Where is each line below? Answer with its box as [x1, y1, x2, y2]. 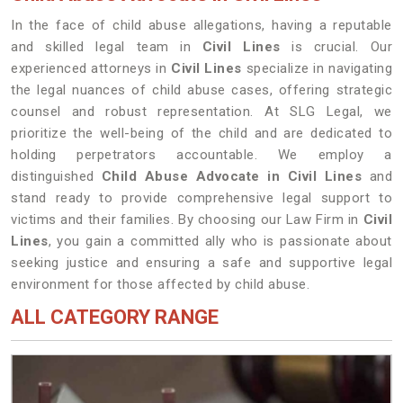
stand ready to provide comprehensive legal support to [11, 190, 392, 206]
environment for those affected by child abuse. [11, 276, 309, 292]
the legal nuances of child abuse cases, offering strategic [11, 82, 392, 98]
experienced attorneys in [11, 60, 172, 76]
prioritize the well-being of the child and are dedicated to [11, 125, 392, 141]
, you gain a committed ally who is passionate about [48, 233, 392, 249]
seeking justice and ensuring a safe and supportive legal [11, 255, 392, 271]
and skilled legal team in [11, 39, 202, 55]
